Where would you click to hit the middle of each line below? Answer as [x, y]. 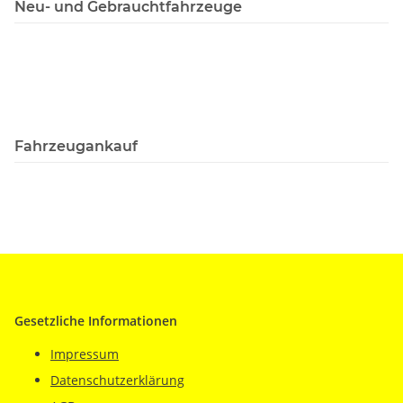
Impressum [85, 354]
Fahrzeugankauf [76, 146]
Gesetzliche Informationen [96, 320]
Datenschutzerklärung [117, 380]
